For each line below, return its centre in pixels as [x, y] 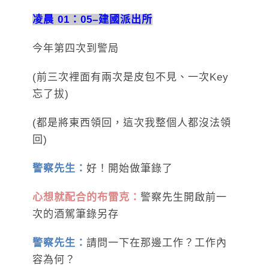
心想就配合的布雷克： [86, 197]
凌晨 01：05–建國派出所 [92, 19]
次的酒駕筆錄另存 [76, 214]
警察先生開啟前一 [184, 197]
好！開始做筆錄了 [130, 168]
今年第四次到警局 [76, 48]
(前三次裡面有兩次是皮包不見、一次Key [131, 77]
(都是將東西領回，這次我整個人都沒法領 [132, 122]
